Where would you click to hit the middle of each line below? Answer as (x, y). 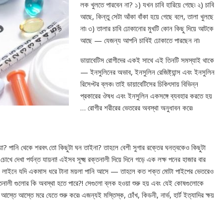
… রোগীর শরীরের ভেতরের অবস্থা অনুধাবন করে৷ (136, 108)
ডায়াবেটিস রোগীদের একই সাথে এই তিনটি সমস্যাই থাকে (147, 60)
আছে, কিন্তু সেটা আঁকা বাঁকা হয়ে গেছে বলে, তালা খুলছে (147, 16)
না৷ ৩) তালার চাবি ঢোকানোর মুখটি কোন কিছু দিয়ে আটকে (147, 28)
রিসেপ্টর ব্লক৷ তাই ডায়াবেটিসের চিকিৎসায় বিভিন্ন (139, 84)
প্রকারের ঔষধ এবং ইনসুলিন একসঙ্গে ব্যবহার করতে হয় (146, 96)
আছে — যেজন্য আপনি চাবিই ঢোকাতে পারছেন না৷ (140, 40)
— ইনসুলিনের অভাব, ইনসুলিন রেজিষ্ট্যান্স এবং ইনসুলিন (147, 72)
